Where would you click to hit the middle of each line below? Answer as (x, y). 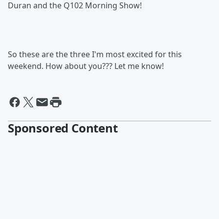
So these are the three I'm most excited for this (95, 54)
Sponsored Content (63, 128)
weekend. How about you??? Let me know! (87, 66)
